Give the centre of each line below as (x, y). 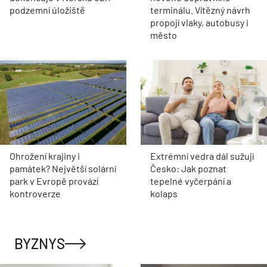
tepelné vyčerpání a (191, 181)
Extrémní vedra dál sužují (202, 156)
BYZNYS (40, 243)
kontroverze (35, 193)
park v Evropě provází (54, 181)
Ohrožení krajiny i (45, 156)
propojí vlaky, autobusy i (199, 23)
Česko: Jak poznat (188, 168)
